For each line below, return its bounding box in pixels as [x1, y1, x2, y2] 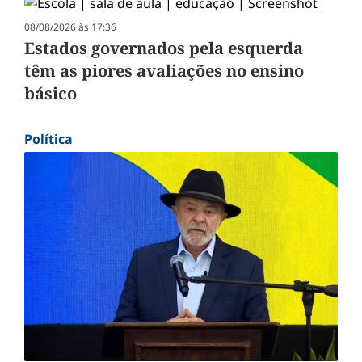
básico [24, 82, 77, 105]
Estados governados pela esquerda [24, 37, 303, 60]
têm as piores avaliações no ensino [24, 60, 304, 82]
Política [24, 130, 73, 149]
